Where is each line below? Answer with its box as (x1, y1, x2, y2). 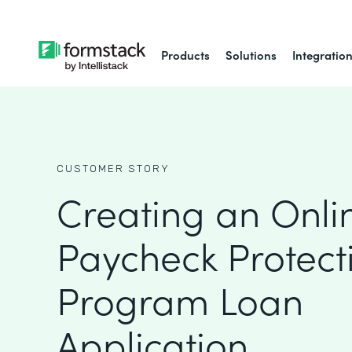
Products (161, 46, 211, 63)
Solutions (225, 46, 277, 63)
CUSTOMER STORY (57, 163, 170, 174)
